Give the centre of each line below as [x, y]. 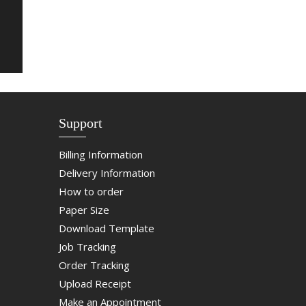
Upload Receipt [95, 284]
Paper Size [84, 210]
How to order [91, 192]
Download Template [106, 228]
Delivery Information [107, 173]
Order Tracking [94, 265]
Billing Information [100, 155]
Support [80, 123]
